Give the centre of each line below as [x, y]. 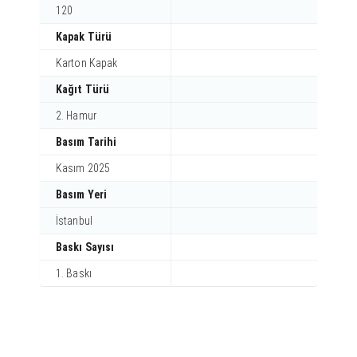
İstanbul [74, 220]
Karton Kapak [87, 63]
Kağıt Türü [82, 89]
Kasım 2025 [83, 168]
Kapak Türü [84, 36]
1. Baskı [74, 273]
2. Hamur [76, 115]
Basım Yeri [81, 194]
